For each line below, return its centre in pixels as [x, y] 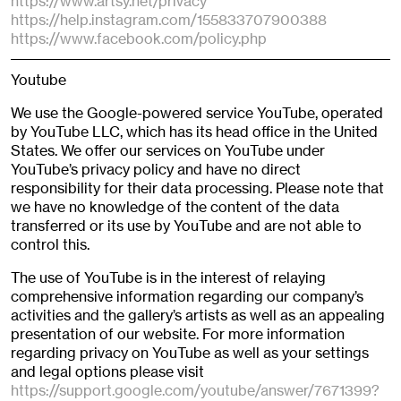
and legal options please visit [107, 372]
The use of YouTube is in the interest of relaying [168, 278]
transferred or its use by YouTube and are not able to [186, 226]
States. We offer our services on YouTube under [168, 151]
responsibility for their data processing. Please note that [197, 188]
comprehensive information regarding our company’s [187, 297]
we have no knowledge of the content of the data [175, 207]
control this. [50, 245]
